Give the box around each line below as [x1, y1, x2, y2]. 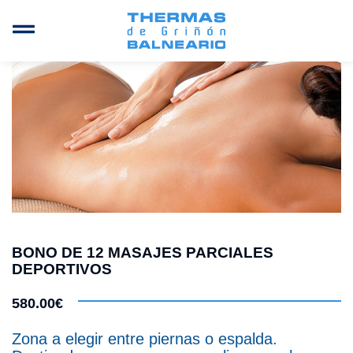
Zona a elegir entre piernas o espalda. [12, 329, 277, 347]
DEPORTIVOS [12, 260, 112, 277]
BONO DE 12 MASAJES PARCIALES [12, 243, 273, 261]
